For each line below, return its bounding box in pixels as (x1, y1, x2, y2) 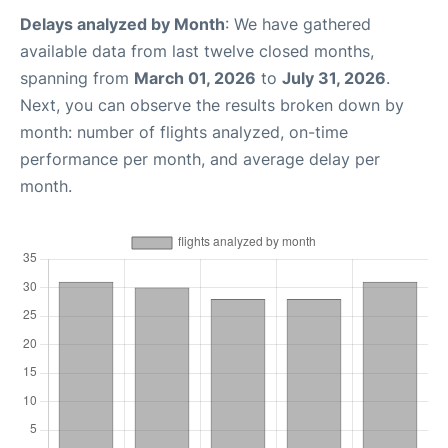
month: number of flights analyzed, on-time (20, 122, 348, 142)
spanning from (20, 68, 134, 88)
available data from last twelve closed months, (20, 41, 374, 61)
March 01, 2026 (134, 68, 256, 88)
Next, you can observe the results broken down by (20, 95, 404, 115)
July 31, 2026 (282, 68, 386, 88)
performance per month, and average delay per (20, 149, 380, 169)
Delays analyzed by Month (20, 14, 225, 34)
